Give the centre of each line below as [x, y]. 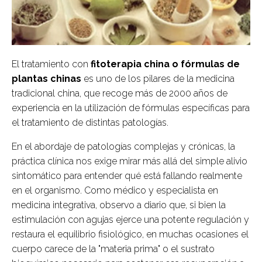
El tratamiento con [50, 64]
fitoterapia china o [133, 64]
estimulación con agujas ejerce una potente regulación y [130, 220]
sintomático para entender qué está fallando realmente [127, 176]
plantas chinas [46, 79]
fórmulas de [210, 64]
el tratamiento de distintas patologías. [90, 123]
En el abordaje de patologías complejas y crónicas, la [123, 147]
